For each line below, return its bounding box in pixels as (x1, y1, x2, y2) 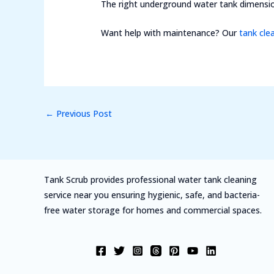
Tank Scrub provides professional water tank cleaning (44, 174, 257, 186)
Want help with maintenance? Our (101, 27, 240, 39)
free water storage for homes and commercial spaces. (44, 204, 262, 217)
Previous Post (54, 107, 112, 119)
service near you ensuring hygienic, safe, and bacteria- (44, 189, 260, 201)
